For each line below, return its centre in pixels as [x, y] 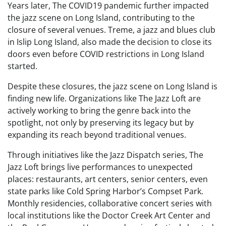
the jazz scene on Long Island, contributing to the [101, 17]
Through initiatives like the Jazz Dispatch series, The [105, 155]
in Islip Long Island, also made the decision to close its [110, 42]
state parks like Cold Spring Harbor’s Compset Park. [105, 191]
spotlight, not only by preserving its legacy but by [101, 122]
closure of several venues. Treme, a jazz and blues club [111, 30]
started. [23, 66]
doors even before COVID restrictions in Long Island [106, 54]
